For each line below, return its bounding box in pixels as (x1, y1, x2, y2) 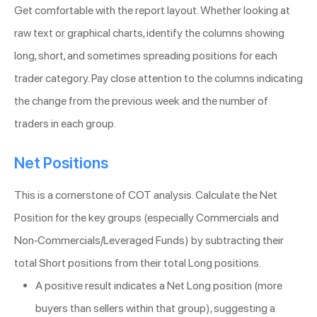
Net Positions (14, 154, 108, 173)
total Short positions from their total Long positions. (14, 256, 261, 270)
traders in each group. (14, 117, 116, 131)
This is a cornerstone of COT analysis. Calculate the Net (14, 188, 277, 202)
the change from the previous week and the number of (14, 94, 268, 108)
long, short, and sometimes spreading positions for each (14, 49, 277, 63)
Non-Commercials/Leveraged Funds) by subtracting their (14, 234, 284, 248)
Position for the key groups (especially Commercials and (14, 211, 279, 225)
